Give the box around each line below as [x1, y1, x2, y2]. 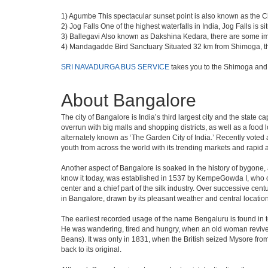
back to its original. [61, 245, 121, 254]
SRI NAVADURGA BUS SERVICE [61, 63, 169, 71]
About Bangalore [61, 90, 196, 110]
